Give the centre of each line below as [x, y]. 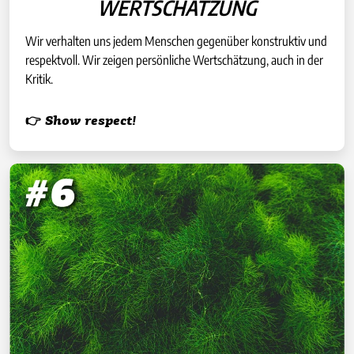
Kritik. [39, 79]
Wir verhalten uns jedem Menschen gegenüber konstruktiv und [176, 41]
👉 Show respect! [81, 122]
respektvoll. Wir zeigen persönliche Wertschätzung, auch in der [174, 60]
